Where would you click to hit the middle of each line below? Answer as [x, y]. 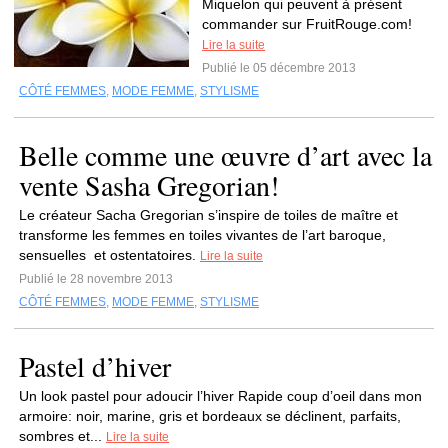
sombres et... [62, 436]
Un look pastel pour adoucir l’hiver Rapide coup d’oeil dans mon [220, 396]
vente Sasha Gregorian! [149, 185]
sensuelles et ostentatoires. [109, 255]
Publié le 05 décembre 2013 [279, 68]
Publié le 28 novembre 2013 [96, 279]
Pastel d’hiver [95, 366]
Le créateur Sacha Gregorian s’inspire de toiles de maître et [208, 215]
